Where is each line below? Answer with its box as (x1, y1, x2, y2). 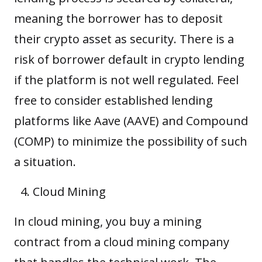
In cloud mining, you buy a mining (14, 213, 202, 229)
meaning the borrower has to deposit (14, 10, 223, 26)
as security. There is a (112, 30, 234, 47)
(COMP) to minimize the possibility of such (14, 133, 247, 149)
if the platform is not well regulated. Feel (14, 71, 239, 88)
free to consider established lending (14, 92, 213, 108)
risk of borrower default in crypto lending (14, 51, 244, 67)
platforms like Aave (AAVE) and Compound (14, 112, 248, 129)
